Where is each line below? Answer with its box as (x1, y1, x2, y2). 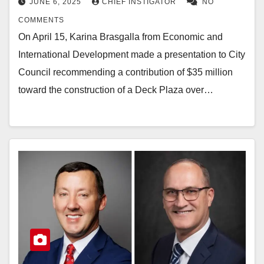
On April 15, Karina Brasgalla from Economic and (18, 31, 223, 42)
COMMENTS (18, 15, 64, 24)
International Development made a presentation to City (18, 49, 245, 60)
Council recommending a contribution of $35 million (18, 67, 233, 77)
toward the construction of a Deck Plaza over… (18, 84, 213, 95)
